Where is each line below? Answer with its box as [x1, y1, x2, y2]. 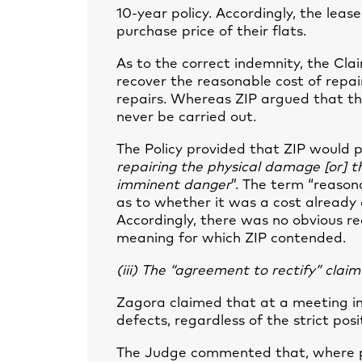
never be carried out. [116, 111, 256, 124]
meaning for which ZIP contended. [116, 232, 346, 246]
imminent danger [116, 179, 231, 192]
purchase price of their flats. [116, 25, 306, 39]
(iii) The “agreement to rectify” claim [116, 264, 360, 278]
